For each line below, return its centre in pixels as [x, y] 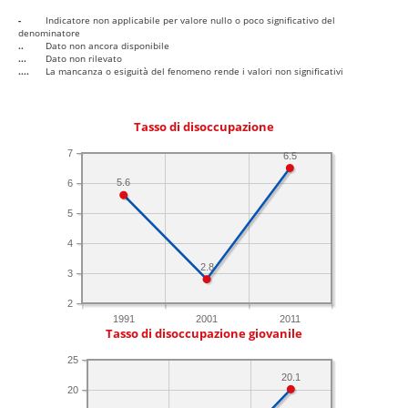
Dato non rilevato [84, 59]
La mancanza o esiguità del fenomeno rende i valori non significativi [194, 71]
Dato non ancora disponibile [107, 46]
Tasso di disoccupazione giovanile [204, 334]
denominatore [49, 33]
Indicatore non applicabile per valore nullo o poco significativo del [190, 20]
